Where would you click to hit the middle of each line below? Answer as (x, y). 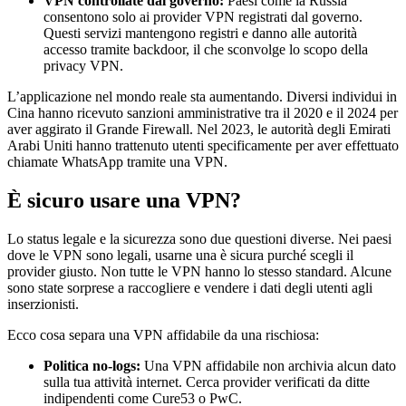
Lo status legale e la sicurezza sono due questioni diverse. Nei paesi (199, 239)
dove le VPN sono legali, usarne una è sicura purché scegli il (180, 256)
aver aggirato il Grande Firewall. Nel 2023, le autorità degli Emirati (199, 130)
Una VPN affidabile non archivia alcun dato (268, 366)
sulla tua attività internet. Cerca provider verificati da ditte (207, 382)
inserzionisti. (43, 304)
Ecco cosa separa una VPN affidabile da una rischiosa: (163, 335)
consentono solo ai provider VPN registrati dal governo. (203, 17)
